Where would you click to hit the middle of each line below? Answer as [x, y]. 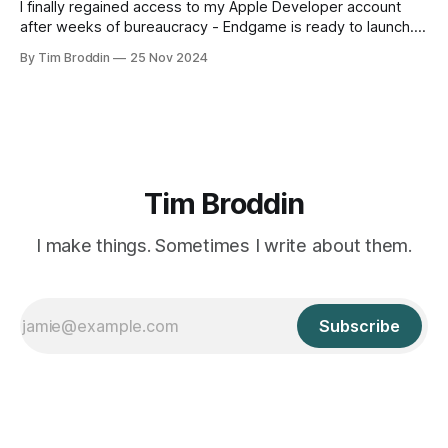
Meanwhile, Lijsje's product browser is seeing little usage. [215, 47]
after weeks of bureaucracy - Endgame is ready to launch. [217, 27]
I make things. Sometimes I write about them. [224, 246]
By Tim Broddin [65, 58]
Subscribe [359, 326]
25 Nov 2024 [169, 58]
